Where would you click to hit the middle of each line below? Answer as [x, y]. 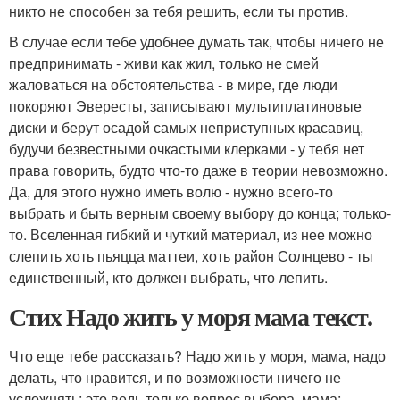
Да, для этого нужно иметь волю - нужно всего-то [171, 192]
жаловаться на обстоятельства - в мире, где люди [173, 84]
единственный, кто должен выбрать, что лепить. [168, 277]
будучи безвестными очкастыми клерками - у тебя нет [187, 149]
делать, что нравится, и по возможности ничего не [175, 377]
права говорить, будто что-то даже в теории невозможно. [198, 170]
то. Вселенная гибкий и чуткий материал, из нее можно [191, 234]
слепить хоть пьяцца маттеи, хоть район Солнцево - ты [191, 256]
